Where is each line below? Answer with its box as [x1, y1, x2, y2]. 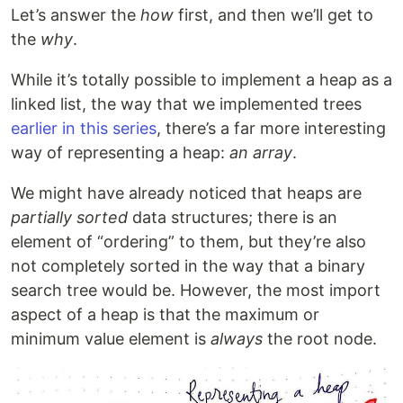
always [210, 328, 263, 348]
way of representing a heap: [11, 142, 229, 162]
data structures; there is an [128, 207, 337, 227]
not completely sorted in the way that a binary [11, 255, 365, 275]
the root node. [263, 328, 377, 348]
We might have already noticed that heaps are [11, 183, 362, 202]
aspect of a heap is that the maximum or [11, 304, 319, 324]
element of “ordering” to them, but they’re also [11, 231, 366, 251]
